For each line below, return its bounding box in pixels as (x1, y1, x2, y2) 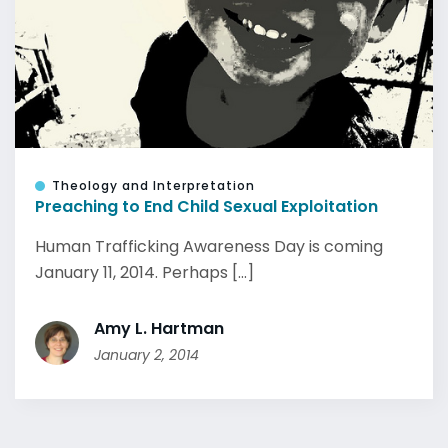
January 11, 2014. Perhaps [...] (35, 261, 254, 284)
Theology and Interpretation (52, 177, 255, 194)
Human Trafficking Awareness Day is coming (35, 235, 383, 258)
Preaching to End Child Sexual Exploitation (35, 195, 378, 218)
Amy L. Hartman (94, 317, 224, 340)
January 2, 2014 (94, 345, 199, 365)
